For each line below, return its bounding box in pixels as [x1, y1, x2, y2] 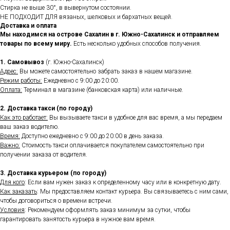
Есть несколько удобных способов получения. [73, 40, 201, 48]
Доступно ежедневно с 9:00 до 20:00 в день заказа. [20, 132, 164, 140]
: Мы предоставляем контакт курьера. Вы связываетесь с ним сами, [37, 188, 228, 196]
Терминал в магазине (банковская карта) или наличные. [22, 86, 183, 94]
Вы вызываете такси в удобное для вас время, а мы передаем [48, 114, 222, 122]
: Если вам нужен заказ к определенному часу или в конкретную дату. [25, 179, 221, 186]
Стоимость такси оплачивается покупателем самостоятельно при [20, 142, 204, 149]
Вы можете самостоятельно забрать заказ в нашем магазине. [18, 68, 193, 75]
